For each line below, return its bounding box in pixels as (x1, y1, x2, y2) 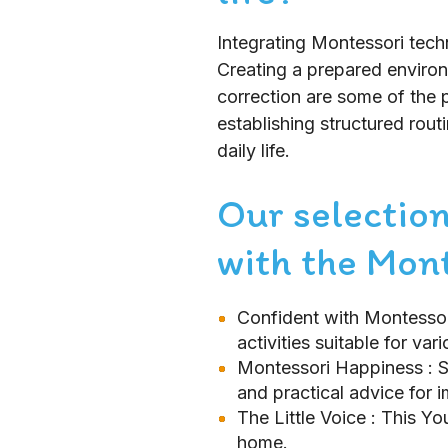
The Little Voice (237, 407, 371, 428)
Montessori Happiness (237, 357, 428, 378)
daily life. (217, 140, 290, 161)
